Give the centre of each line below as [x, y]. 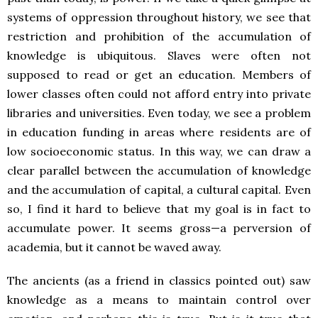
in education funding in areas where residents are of [159, 132]
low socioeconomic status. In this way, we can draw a [159, 152]
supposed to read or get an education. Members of [159, 75]
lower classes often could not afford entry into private [159, 94]
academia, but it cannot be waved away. [114, 247]
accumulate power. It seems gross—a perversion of [159, 228]
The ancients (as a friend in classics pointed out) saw [159, 281]
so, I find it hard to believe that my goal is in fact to [159, 209]
